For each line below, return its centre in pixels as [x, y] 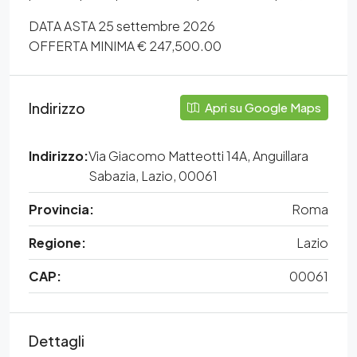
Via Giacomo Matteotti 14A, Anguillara [198, 156]
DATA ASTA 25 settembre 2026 [122, 26]
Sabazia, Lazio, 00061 [153, 176]
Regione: [57, 243]
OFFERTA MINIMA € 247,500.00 [125, 46]
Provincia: [61, 209]
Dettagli [57, 341]
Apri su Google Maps [262, 107]
